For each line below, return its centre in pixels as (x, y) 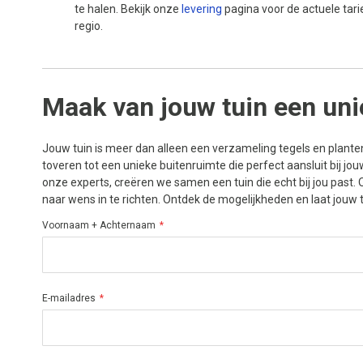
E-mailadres (69, 298)
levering (202, 9)
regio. (89, 26)
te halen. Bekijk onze (128, 9)
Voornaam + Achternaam (99, 225)
